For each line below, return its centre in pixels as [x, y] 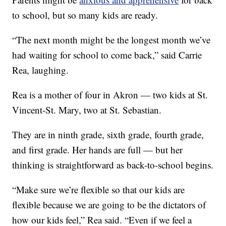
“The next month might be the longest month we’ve [111, 40]
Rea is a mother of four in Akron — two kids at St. [110, 95]
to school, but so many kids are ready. [85, 15]
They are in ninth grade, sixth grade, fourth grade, [108, 135]
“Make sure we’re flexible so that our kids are [99, 190]
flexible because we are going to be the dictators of [109, 205]
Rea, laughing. [41, 70]
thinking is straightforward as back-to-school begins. [113, 165]
